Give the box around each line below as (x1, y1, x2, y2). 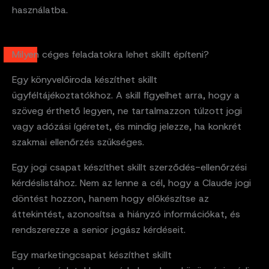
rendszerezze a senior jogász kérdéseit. (12, 223, 186, 237)
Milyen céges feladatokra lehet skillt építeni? (12, 48, 209, 61)
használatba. (12, 4, 68, 17)
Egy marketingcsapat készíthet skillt (12, 249, 172, 262)
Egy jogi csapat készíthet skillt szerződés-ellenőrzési (12, 161, 247, 174)
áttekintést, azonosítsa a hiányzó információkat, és (12, 208, 240, 221)
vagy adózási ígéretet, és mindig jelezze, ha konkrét (12, 120, 241, 133)
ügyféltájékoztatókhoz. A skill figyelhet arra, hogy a (12, 89, 240, 102)
